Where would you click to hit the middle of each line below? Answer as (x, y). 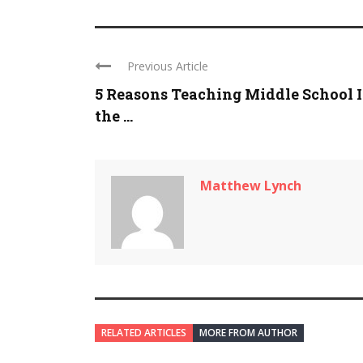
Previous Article (168, 66)
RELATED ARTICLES (144, 333)
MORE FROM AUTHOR (248, 333)
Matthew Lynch (251, 186)
